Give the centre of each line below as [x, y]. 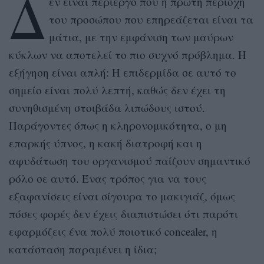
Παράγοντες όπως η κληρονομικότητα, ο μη [118, 125]
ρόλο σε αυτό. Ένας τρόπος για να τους [108, 178]
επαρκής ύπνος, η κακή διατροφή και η [105, 143]
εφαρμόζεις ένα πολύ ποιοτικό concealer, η [113, 231]
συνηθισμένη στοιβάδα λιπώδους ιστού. [107, 107]
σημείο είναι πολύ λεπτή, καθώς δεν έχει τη [117, 90]
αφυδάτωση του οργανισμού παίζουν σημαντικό [130, 160]
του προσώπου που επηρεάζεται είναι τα [151, 19]
